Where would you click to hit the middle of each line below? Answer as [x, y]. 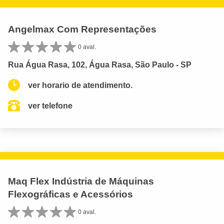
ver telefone [50, 105]
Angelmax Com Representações [82, 29]
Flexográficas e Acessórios [70, 194]
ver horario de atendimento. [80, 85]
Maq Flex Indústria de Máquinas [81, 181]
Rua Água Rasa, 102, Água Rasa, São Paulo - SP [100, 64]
